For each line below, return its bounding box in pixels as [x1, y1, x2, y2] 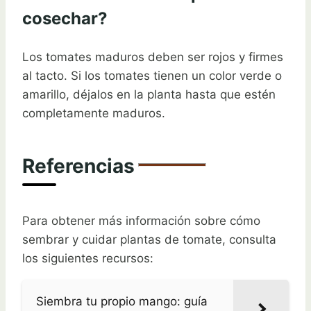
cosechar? [22, 8, 108, 29]
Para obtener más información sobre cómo [22, 213, 260, 228]
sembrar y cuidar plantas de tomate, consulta [22, 232, 276, 246]
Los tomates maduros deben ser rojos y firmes [22, 50, 283, 65]
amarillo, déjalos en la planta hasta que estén [22, 87, 276, 102]
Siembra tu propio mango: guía [36, 294, 208, 308]
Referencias [22, 153, 135, 178]
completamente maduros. [22, 106, 165, 121]
